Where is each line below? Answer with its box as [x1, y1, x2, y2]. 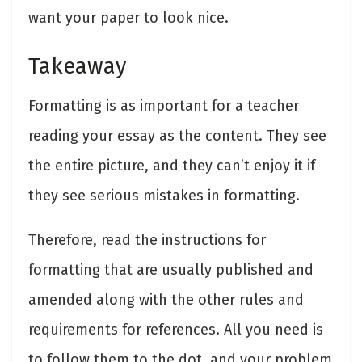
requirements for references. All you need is [28, 321, 323, 339]
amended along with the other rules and [28, 291, 304, 309]
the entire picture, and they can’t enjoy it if [28, 157, 315, 175]
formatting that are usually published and [28, 261, 314, 280]
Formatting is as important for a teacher [28, 97, 299, 116]
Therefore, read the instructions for [28, 231, 266, 250]
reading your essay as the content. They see [28, 127, 326, 145]
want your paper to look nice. [28, 9, 229, 27]
